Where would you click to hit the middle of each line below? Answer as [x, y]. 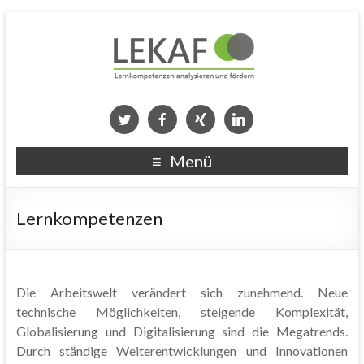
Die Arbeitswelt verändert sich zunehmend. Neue [182, 292]
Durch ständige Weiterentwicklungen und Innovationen [182, 351]
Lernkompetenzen [89, 218]
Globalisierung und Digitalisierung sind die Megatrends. [182, 331]
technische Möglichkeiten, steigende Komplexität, [182, 312]
